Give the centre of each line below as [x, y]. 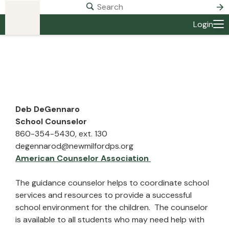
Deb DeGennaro [48, 109]
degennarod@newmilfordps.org [74, 146]
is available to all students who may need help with [110, 220]
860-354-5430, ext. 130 [61, 134]
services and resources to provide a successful [104, 195]
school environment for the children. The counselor [112, 207]
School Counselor [51, 121]
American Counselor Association [83, 158]
